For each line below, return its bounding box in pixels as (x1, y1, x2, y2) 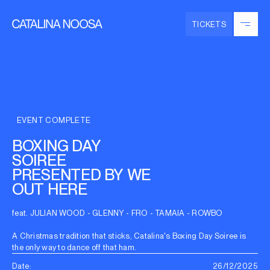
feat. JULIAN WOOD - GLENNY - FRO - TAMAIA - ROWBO (12, 208, 223, 218)
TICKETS (192, 19, 226, 29)
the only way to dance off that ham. (12, 242, 137, 252)
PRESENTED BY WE (12, 165, 151, 184)
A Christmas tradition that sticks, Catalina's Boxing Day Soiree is (12, 231, 246, 240)
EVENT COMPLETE (17, 115, 91, 125)
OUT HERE (12, 180, 87, 199)
